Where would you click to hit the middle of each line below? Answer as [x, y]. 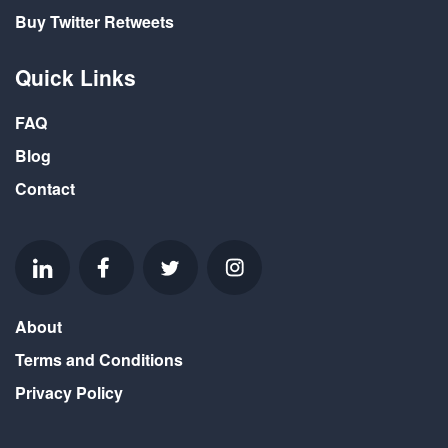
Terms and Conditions [99, 359]
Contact [45, 188]
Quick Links [75, 76]
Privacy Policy [69, 392]
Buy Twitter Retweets [94, 21]
